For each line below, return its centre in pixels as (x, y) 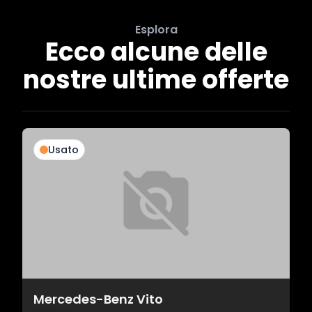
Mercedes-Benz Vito (98, 299)
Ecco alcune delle (156, 52)
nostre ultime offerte (156, 80)
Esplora (156, 30)
